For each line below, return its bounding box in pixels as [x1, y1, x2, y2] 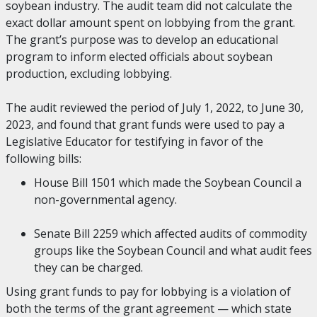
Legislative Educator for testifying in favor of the [5, 134, 263, 149]
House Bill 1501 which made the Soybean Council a [33, 175, 301, 190]
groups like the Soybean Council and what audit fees [33, 243, 312, 258]
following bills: [5, 151, 81, 166]
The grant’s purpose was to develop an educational [5, 32, 278, 47]
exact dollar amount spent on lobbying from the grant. [5, 15, 295, 30]
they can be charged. [33, 260, 143, 275]
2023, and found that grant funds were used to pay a [5, 117, 284, 132]
